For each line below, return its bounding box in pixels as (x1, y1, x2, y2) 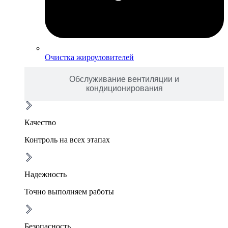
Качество (24, 118, 56, 127)
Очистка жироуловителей (45, 53, 134, 62)
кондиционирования (85, 84, 163, 93)
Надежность (24, 170, 67, 179)
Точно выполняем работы (24, 187, 114, 196)
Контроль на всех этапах (24, 135, 110, 145)
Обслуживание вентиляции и (69, 75, 179, 84)
